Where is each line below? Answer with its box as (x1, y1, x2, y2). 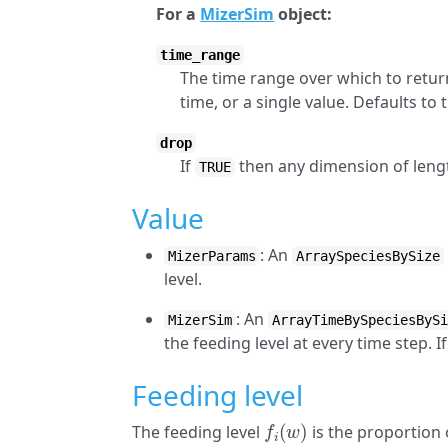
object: (274, 3, 333, 25)
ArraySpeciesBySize (296, 248, 441, 264)
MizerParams (168, 248, 257, 264)
